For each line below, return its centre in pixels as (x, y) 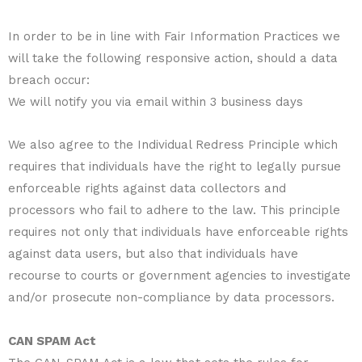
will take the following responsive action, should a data (173, 58)
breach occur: (49, 80)
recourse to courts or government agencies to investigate (179, 276)
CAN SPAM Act (52, 341)
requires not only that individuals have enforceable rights (178, 232)
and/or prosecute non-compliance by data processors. (171, 298)
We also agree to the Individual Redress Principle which (173, 145)
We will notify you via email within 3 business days (156, 102)
